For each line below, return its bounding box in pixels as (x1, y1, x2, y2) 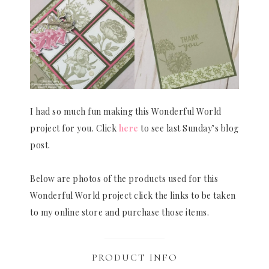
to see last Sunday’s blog (138, 122, 239, 134)
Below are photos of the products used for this (30, 173, 218, 185)
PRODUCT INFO (91, 252, 178, 264)
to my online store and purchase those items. (30, 207, 209, 219)
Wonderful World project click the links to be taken (30, 190, 236, 202)
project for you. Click (30, 122, 119, 134)
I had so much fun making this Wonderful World (30, 106, 222, 118)
